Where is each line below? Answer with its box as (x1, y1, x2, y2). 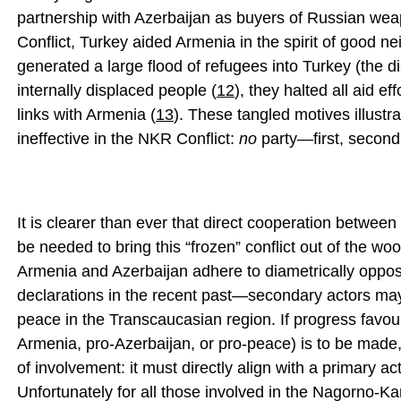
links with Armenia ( (17, 106, 156, 124)
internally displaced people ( (17, 81, 217, 99)
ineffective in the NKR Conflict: (17, 130, 239, 148)
